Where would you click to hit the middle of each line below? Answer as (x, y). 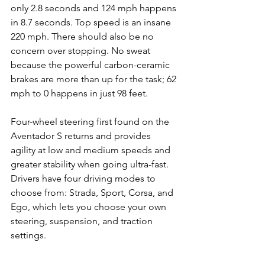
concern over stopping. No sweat (82, 51)
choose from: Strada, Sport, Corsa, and (93, 193)
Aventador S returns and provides (82, 136)
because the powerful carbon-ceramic (91, 65)
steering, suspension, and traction (83, 221)
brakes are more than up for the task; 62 (95, 79)
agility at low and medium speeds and (92, 150)
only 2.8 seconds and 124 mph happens (95, 8)
